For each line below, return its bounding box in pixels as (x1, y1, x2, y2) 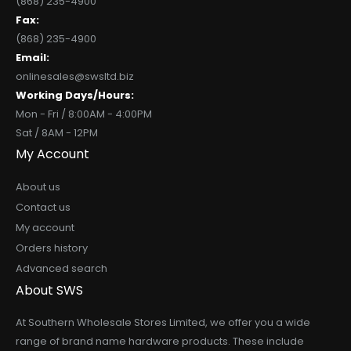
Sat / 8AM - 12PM (16, 125, 98, 140)
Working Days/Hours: (16, 87, 134, 103)
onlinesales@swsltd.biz (16, 68, 134, 84)
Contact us (16, 199, 71, 215)
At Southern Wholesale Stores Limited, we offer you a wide (16, 314, 310, 330)
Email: (16, 49, 49, 65)
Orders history (16, 240, 88, 255)
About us (16, 179, 60, 194)
